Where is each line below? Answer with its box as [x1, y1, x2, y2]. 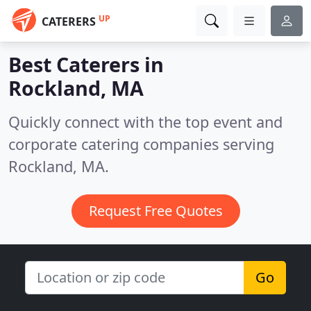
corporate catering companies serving [8, 134, 274, 154]
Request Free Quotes [88, 201, 223, 220]
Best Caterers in [8, 51, 164, 78]
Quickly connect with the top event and [8, 112, 283, 132]
